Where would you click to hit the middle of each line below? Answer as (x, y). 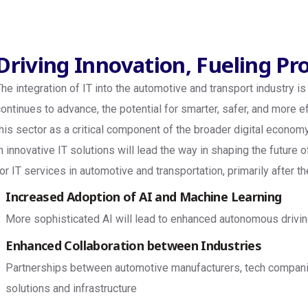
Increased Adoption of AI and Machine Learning (144, 197)
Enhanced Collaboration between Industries (134, 245)
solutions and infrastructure (71, 288)
